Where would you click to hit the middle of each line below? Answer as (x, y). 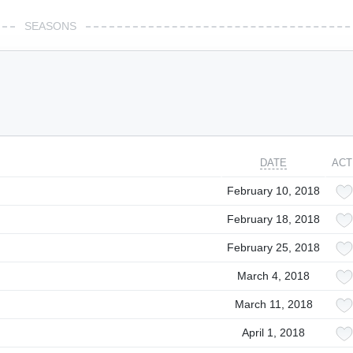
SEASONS (50, 26)
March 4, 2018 (273, 276)
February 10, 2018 (273, 191)
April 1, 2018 (273, 333)
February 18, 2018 (273, 219)
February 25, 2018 (273, 247)
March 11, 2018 (273, 304)
